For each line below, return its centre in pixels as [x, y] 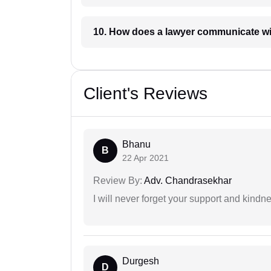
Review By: [118, 180]
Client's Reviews [145, 93]
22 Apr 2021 [145, 158]
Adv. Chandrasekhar [187, 180]
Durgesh [141, 261]
